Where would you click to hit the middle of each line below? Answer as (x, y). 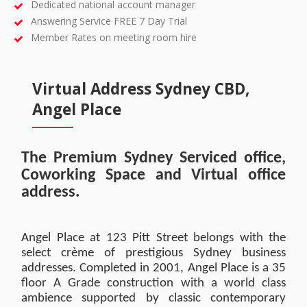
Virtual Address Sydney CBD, (141, 89)
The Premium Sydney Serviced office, (153, 158)
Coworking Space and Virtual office (153, 175)
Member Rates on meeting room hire (114, 37)
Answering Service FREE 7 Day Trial (109, 21)
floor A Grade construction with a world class (153, 283)
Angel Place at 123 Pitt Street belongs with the (153, 238)
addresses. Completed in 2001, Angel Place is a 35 (153, 268)
